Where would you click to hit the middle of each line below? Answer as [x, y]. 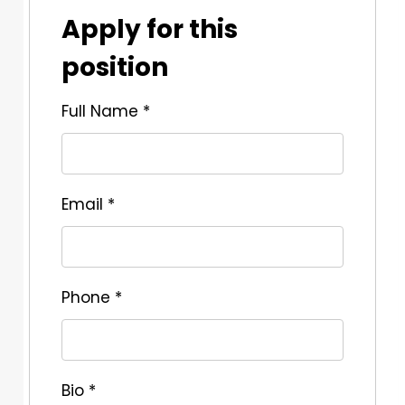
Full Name [102, 112]
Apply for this [150, 30]
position [115, 68]
